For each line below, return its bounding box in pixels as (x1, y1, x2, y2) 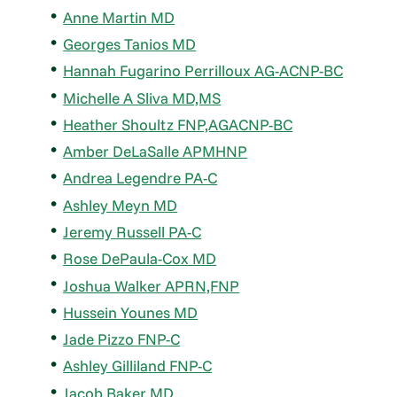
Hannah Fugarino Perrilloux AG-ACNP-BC (63, 61, 344, 81)
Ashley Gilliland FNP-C (63, 356, 213, 376)
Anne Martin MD (63, 7, 175, 27)
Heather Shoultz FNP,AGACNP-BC (63, 114, 293, 134)
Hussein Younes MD (63, 302, 198, 322)
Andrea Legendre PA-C (63, 168, 218, 188)
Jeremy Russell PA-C (63, 222, 202, 242)
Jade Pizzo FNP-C (63, 330, 181, 349)
